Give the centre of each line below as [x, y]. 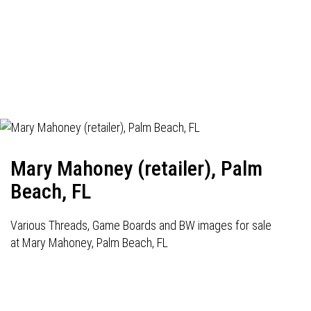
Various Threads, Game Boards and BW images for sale [141, 225]
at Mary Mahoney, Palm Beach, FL [89, 243]
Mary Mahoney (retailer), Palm [136, 168]
